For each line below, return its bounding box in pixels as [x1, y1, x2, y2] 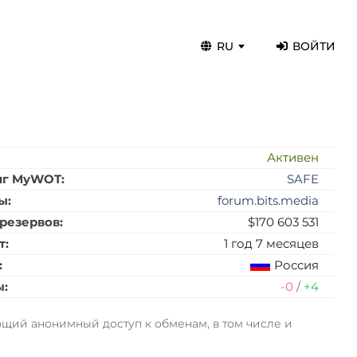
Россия [274, 257, 320, 273]
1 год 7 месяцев [224, 236, 320, 251]
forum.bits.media [218, 193, 320, 208]
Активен [267, 150, 320, 165]
